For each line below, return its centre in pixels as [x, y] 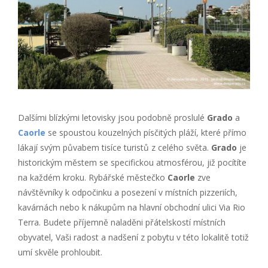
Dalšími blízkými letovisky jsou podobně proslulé [112, 117]
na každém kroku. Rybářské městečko [93, 177]
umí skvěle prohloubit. [60, 252]
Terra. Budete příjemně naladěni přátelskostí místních [122, 222]
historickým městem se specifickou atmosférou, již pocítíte [132, 162]
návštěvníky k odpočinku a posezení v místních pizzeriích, [128, 192]
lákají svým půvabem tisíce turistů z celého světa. [115, 147]
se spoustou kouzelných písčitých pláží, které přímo [146, 132]
